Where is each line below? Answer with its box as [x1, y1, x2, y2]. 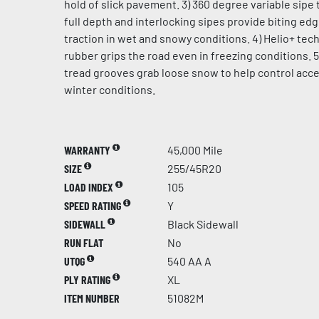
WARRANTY [64, 143, 113, 157]
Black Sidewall [167, 217, 239, 231]
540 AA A [167, 254, 211, 268]
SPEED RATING [64, 199, 123, 212]
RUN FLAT [64, 236, 103, 249]
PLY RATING [64, 273, 113, 286]
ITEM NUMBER [64, 291, 120, 305]
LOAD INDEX [64, 180, 115, 194]
